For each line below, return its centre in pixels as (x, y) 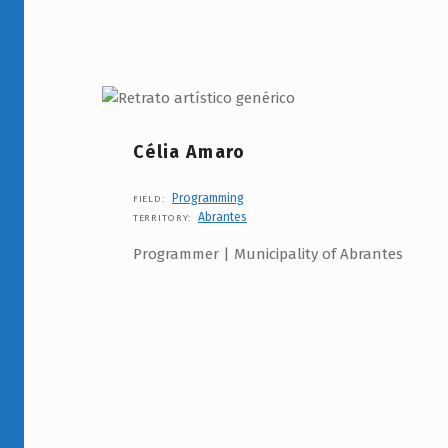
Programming (207, 197)
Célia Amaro (189, 152)
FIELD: (151, 198)
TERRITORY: (164, 217)
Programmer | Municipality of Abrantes (268, 253)
